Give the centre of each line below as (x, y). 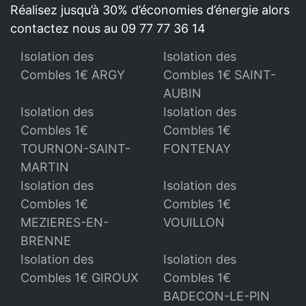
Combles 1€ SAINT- (220, 74)
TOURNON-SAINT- (75, 148)
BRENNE (46, 240)
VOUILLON (194, 222)
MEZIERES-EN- (65, 222)
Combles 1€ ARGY (73, 74)
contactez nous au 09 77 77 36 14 (108, 28)
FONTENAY (197, 148)
